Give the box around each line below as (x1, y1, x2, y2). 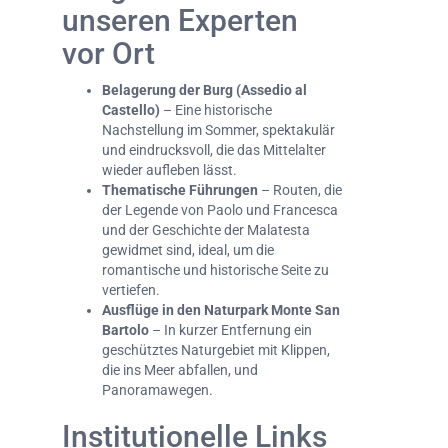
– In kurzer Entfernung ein (149, 322, 312, 339)
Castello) (102, 102, 160, 119)
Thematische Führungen (102, 182, 258, 199)
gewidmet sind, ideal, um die (102, 242, 274, 259)
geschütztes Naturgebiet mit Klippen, (102, 342, 330, 359)
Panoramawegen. (102, 382, 213, 399)
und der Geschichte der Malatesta (102, 222, 310, 239)
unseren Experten (62, 3, 298, 39)
